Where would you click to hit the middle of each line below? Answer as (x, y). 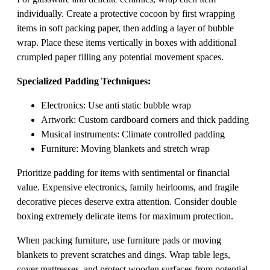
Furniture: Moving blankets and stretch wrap (125, 149)
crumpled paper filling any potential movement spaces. (120, 57)
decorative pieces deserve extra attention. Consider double (127, 202)
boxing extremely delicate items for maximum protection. (125, 216)
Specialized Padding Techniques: (84, 81)
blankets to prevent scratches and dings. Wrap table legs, (124, 255)
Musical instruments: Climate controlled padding (133, 134)
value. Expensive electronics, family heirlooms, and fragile (128, 187)
